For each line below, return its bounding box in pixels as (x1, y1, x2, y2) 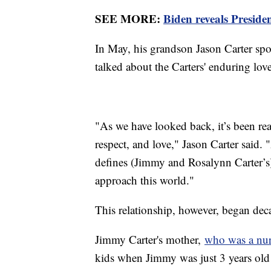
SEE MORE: (95, 10, 163, 27)
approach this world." (95, 172, 194, 188)
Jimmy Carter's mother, (95, 232, 204, 247)
